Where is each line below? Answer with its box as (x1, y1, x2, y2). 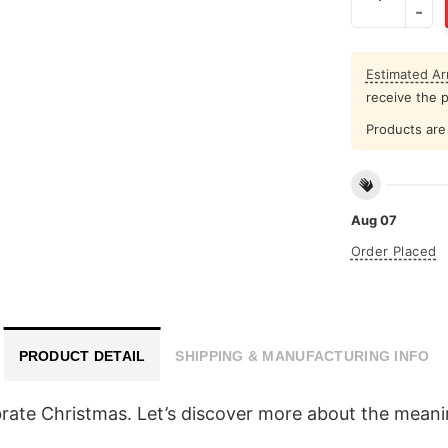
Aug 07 (350, 212, 397, 229)
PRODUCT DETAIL (18, 347, 146, 364)
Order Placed (350, 243, 437, 260)
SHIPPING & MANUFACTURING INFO (175, 347, 430, 364)
